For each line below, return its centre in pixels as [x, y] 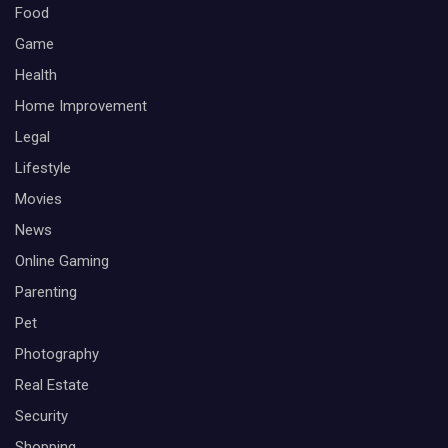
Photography [57, 354]
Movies [38, 199]
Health [36, 75]
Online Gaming [62, 261]
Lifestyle [43, 168]
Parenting [46, 292]
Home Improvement [81, 106]
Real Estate [52, 385]
